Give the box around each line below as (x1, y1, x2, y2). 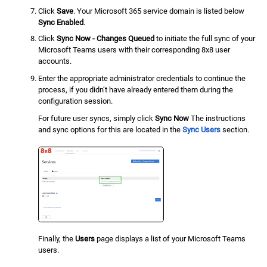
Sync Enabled (38, 17, 84, 27)
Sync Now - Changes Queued (57, 33, 155, 43)
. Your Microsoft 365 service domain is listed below (73, 6, 245, 15)
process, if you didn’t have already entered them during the (38, 85, 234, 95)
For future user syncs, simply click (38, 114, 156, 123)
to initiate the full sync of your (154, 33, 256, 43)
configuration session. (38, 97, 113, 106)
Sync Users (182, 125, 221, 135)
